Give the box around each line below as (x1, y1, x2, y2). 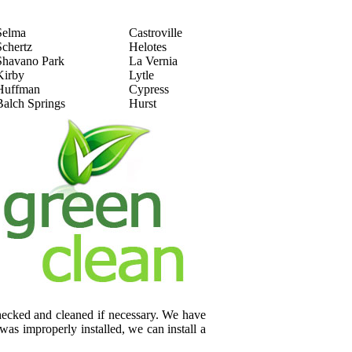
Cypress (129, 82, 169, 96)
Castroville (129, 26, 182, 39)
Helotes (129, 40, 167, 53)
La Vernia (129, 54, 178, 68)
